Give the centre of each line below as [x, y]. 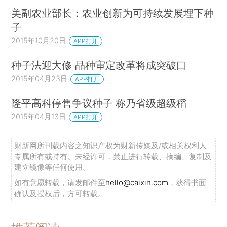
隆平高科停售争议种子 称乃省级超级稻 [99, 103]
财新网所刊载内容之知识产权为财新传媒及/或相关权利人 [111, 146]
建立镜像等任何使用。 [52, 167]
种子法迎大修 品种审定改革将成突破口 [99, 65]
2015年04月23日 [40, 79]
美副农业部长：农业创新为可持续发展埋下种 [113, 13]
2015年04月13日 [39, 117]
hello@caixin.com [137, 183]
